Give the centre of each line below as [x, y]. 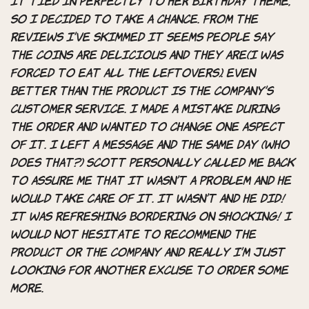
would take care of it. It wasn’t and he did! [148, 200]
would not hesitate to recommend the [133, 236]
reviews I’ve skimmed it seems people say [142, 38]
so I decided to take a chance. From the [134, 20]
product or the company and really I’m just [148, 253]
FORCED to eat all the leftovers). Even [133, 74]
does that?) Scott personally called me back [152, 164]
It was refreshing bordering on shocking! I [151, 218]
